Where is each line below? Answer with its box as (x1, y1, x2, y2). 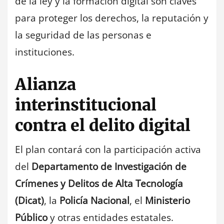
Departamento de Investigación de (31, 160, 186, 173)
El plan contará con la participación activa (15, 143, 201, 156)
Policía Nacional (59, 194, 129, 207)
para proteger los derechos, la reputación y (15, 11, 208, 24)
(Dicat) (15, 194, 44, 207)
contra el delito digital (15, 115, 190, 136)
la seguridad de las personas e (15, 28, 151, 41)
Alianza (15, 74, 76, 95)
